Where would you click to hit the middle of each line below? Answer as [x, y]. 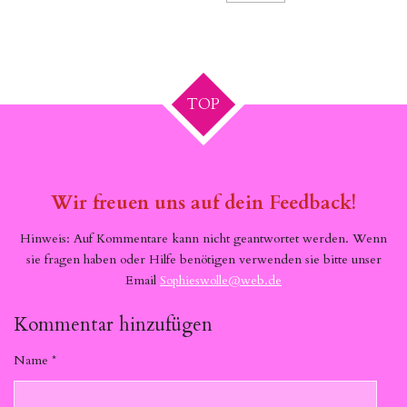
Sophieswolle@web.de [221, 280]
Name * [35, 361]
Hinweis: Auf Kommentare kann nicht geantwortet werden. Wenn [203, 238]
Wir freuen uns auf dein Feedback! [203, 203]
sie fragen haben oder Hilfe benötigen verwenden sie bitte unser [203, 259]
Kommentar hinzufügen [113, 325]
